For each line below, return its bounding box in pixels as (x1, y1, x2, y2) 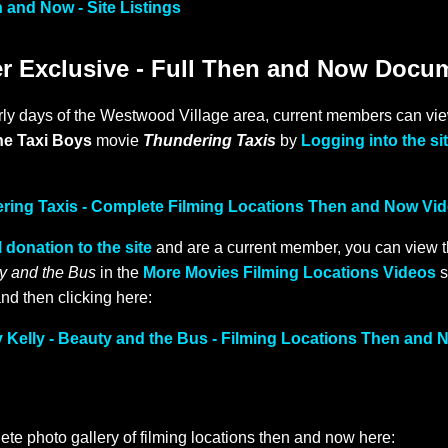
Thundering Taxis (143, 132, 276, 150)
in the (96, 264, 143, 282)
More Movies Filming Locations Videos (143, 264, 436, 282)
